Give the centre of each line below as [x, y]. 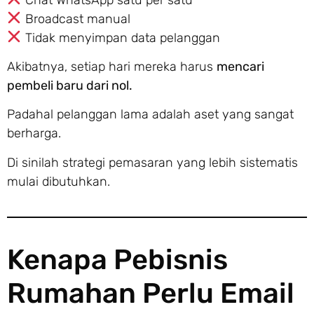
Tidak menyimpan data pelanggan [121, 37]
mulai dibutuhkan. [59, 181]
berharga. [34, 134]
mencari [240, 66]
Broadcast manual [76, 19]
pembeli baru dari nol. [70, 85]
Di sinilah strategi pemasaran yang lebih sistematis [152, 162]
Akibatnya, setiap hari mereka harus [112, 66]
